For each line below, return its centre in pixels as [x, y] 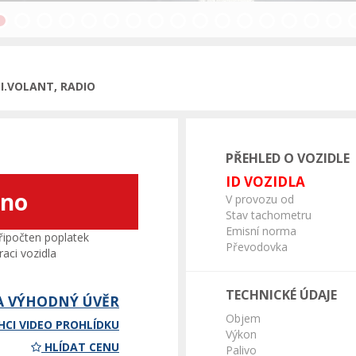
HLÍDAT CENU [82, 347]
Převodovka [257, 247]
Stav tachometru [269, 215]
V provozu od [260, 199]
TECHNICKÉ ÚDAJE [281, 295]
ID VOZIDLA [265, 182]
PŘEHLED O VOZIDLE [288, 158]
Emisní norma [261, 231]
